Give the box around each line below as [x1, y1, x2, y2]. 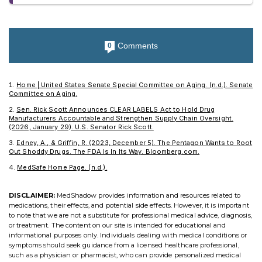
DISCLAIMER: [9, 191, 56, 200]
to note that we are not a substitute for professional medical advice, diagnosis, [9, 211, 252, 220]
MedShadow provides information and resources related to [55, 191, 241, 200]
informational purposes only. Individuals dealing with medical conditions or [9, 231, 247, 240]
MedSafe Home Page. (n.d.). [17, 163, 108, 172]
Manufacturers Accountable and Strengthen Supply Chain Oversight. [9, 114, 234, 123]
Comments [117, 41, 158, 51]
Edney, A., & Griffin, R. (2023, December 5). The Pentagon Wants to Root [16, 139, 253, 147]
